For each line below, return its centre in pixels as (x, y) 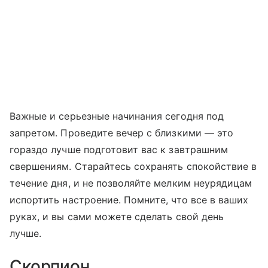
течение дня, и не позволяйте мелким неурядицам (131, 183)
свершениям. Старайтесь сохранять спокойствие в (133, 167)
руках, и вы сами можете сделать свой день (117, 217)
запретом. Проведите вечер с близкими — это (122, 133)
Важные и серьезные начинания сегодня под (117, 116)
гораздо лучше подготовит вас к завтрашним (119, 150)
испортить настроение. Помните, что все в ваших (129, 200)
